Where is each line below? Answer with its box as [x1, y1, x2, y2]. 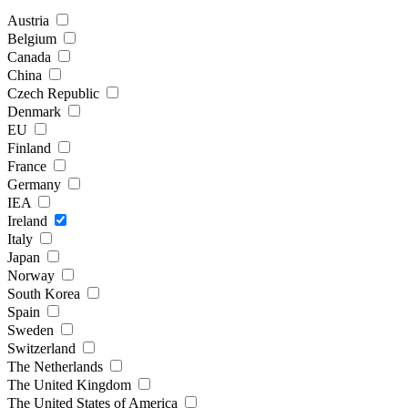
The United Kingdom [7, 376, 135, 393]
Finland [7, 139, 55, 156]
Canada [7, 48, 55, 65]
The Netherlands [7, 358, 107, 374]
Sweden [7, 321, 57, 338]
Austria [7, 12, 53, 28]
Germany [7, 176, 65, 192]
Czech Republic [7, 85, 103, 101]
